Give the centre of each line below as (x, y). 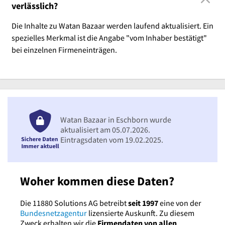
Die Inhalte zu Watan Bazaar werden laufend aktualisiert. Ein (112, 25)
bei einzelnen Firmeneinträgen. (64, 49)
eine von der (180, 203)
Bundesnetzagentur (53, 213)
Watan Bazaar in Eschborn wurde (116, 119)
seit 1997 (143, 203)
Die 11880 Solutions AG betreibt (74, 203)
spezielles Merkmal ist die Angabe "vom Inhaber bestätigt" (109, 37)
